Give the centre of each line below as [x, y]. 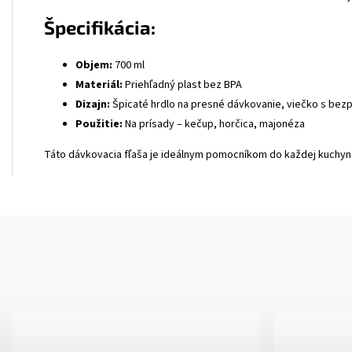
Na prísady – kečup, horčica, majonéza [214, 124]
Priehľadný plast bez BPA [182, 84]
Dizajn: [93, 104]
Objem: [94, 65]
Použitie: [99, 124]
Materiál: [99, 84]
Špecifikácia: [100, 27]
